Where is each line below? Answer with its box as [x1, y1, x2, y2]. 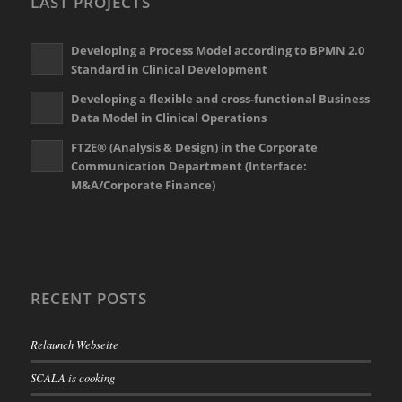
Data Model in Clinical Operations [70, 109, 267, 126]
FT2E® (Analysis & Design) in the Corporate [70, 138, 318, 155]
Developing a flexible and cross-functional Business [70, 90, 370, 107]
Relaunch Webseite [30, 336, 118, 352]
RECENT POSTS [30, 287, 147, 309]
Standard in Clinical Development [70, 60, 267, 77]
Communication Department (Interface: [70, 157, 307, 174]
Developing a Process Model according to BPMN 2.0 [70, 41, 364, 58]
